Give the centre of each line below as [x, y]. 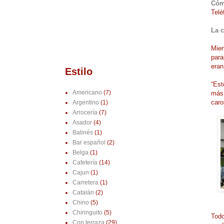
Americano [87, 93]
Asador [82, 123]
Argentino [85, 103]
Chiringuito [87, 213]
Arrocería [85, 113]
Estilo [78, 72]
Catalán [83, 193]
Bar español [89, 143]
